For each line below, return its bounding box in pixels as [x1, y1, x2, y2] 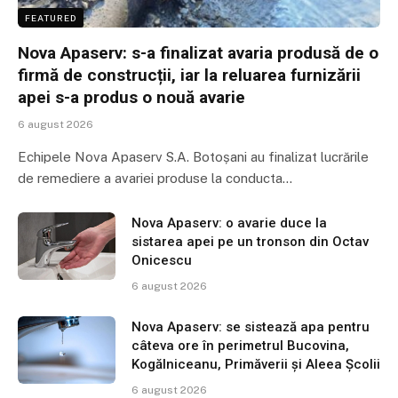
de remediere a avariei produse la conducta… [18, 171, 292, 187]
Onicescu [131, 252, 192, 269]
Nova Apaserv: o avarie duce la [131, 215, 327, 232]
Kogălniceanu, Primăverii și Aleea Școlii [131, 356, 380, 373]
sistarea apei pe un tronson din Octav [131, 234, 369, 251]
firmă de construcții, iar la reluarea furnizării [18, 65, 361, 86]
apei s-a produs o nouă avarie [18, 87, 245, 108]
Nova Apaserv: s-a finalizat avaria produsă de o [18, 43, 378, 64]
